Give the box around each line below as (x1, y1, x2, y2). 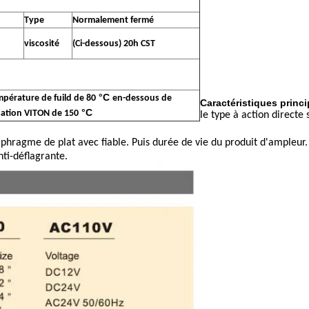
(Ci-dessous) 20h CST (72, 39, 155, 50)
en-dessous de (112, 93, 172, 104)
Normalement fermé (72, 15, 154, 26)
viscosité (24, 39, 59, 50)
